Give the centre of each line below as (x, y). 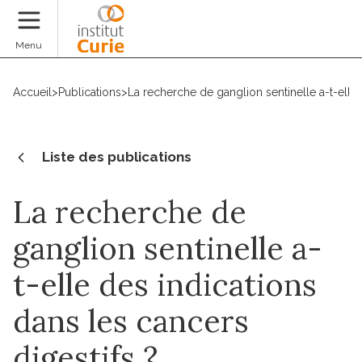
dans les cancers (131, 320)
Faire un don (305, 39)
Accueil (32, 92)
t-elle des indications (165, 284)
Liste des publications (117, 156)
